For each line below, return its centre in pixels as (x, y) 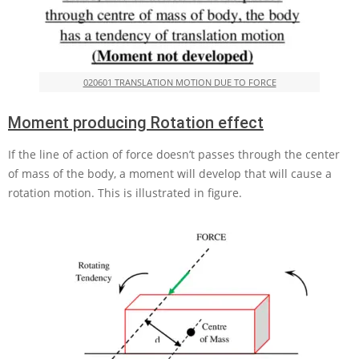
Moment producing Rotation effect (136, 123)
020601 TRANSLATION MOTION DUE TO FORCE (179, 83)
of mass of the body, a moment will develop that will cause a (170, 174)
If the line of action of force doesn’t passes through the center (174, 155)
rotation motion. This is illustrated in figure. (125, 193)
